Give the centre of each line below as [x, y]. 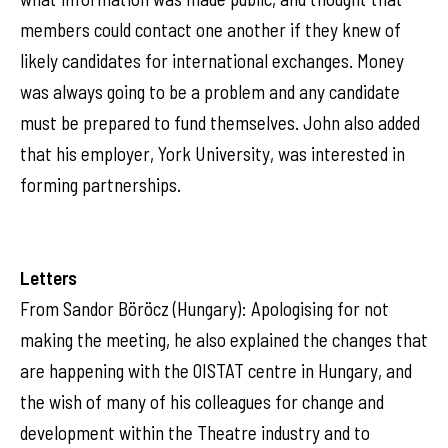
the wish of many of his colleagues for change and [202, 401]
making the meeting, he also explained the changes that [224, 339]
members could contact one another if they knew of [210, 29]
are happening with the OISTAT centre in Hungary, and [216, 370]
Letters [48, 277]
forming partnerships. [100, 184]
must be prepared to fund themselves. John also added [220, 122]
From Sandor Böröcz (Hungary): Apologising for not [204, 308]
